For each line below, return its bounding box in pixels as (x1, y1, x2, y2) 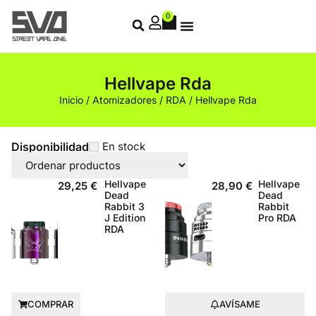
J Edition (104, 211, 145, 224)
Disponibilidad (11, 139, 89, 154)
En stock (102, 139, 145, 153)
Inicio (59, 93, 83, 106)
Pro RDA (258, 211, 296, 224)
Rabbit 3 (104, 200, 145, 212)
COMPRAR (28, 298, 73, 310)
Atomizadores (92, 93, 157, 106)
